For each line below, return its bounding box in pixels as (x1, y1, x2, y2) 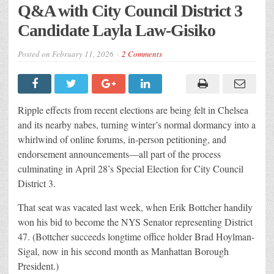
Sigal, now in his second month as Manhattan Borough (18, 245, 229, 258)
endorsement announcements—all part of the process (18, 147, 221, 161)
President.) (18, 259, 59, 273)
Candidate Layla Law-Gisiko (18, 21, 215, 40)
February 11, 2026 (52, 48, 114, 60)
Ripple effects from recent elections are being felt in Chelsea (18, 103, 248, 117)
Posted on (18, 48, 52, 60)
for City (181, 162, 213, 176)
